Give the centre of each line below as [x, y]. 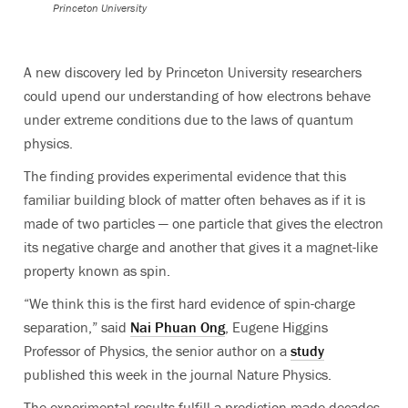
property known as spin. [97, 271]
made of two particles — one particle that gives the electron [204, 224]
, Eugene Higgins [276, 327]
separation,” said [77, 327]
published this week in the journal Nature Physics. [178, 375]
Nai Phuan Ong [178, 327]
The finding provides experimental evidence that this [185, 176]
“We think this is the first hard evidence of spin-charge [189, 304]
